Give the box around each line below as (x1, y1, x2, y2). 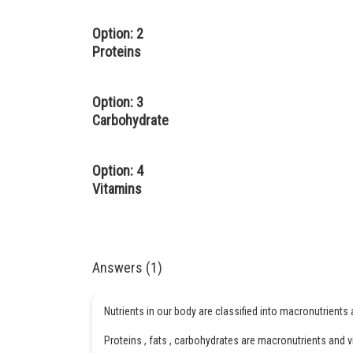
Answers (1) (92, 259, 162, 276)
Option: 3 (92, 94, 143, 110)
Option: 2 (92, 25, 143, 42)
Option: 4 (92, 162, 143, 179)
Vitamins (92, 180, 142, 197)
